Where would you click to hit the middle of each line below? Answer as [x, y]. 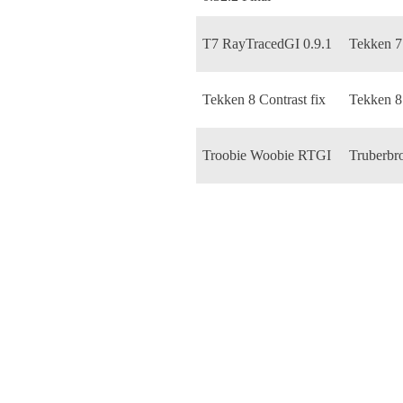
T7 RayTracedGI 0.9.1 [267, 43]
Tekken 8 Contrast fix [264, 99]
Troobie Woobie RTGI [267, 155]
